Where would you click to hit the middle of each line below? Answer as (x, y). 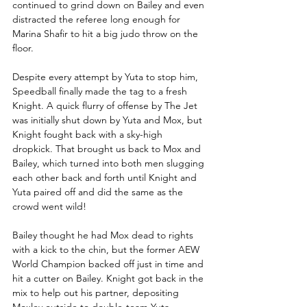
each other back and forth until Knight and (106, 177)
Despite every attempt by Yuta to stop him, (107, 76)
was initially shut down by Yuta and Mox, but (109, 120)
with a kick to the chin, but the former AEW (107, 249)
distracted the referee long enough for (98, 19)
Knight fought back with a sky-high (89, 134)
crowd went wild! (49, 206)
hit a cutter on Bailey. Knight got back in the (109, 278)
